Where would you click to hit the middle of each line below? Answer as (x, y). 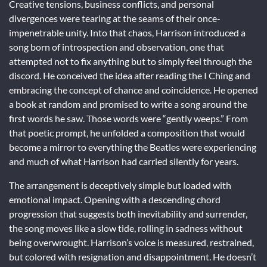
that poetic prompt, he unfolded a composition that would (127, 132)
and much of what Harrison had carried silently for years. (124, 161)
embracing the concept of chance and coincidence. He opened (133, 89)
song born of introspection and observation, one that (117, 46)
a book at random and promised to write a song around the (128, 104)
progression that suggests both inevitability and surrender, (128, 213)
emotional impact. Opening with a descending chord (115, 199)
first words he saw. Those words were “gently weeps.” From (128, 118)
